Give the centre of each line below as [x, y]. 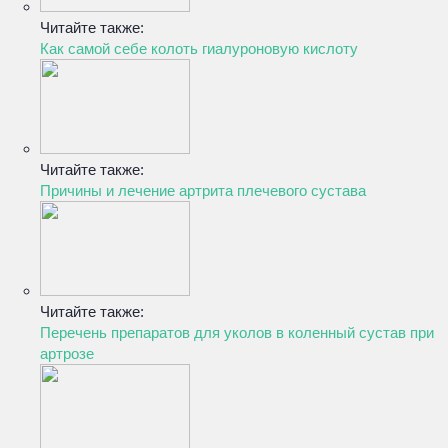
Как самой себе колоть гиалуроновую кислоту [199, 48]
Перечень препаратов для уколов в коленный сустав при [237, 332]
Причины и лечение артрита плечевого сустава [203, 190]
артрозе [67, 353]
